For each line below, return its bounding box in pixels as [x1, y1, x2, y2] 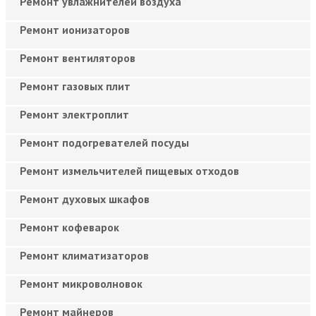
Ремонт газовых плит [20, 78, 130, 93]
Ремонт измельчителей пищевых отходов [20, 163, 239, 178]
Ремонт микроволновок [20, 276, 142, 291]
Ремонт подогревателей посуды [20, 135, 189, 150]
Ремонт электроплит [20, 107, 129, 121]
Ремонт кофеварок [20, 219, 119, 234]
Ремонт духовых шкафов [20, 191, 150, 206]
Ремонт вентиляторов [20, 50, 135, 65]
